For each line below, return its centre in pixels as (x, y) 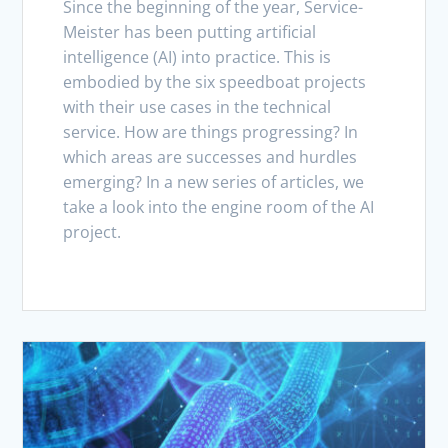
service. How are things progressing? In (211, 131)
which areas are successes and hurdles (210, 156)
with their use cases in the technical (197, 106)
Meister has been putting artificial (190, 31)
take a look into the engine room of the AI (219, 206)
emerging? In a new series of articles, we (214, 181)
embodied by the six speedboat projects (215, 81)
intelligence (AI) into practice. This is (197, 56)
